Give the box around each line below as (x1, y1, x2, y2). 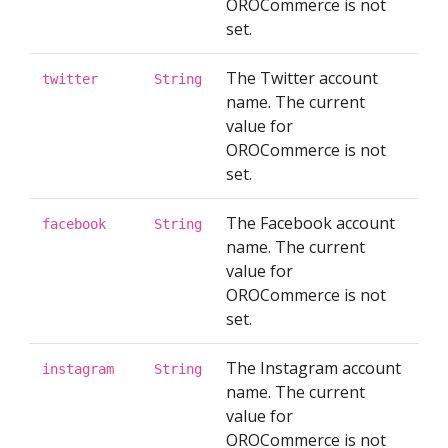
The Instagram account (226, 357, 401, 379)
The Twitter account (226, 67, 378, 89)
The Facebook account (226, 212, 395, 234)
